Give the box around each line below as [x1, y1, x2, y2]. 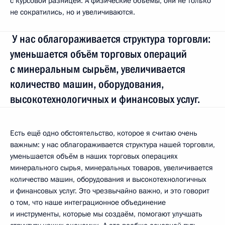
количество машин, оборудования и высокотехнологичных [10, 174, 206, 184]
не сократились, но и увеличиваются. [10, 7, 135, 17]
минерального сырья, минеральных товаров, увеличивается [10, 163, 213, 173]
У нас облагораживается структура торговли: [10, 33, 210, 45]
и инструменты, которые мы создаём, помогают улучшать [10, 209, 202, 219]
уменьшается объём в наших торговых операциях [10, 151, 178, 161]
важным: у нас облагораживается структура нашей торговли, [10, 140, 215, 150]
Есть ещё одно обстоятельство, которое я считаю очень [10, 128, 197, 138]
